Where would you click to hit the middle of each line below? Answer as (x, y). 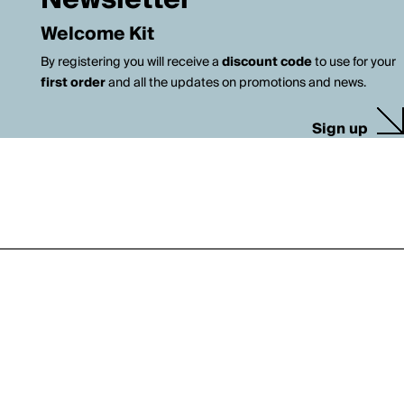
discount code (266, 62)
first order (73, 83)
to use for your (353, 62)
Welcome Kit (97, 34)
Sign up (340, 129)
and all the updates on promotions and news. (235, 83)
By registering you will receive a (131, 62)
